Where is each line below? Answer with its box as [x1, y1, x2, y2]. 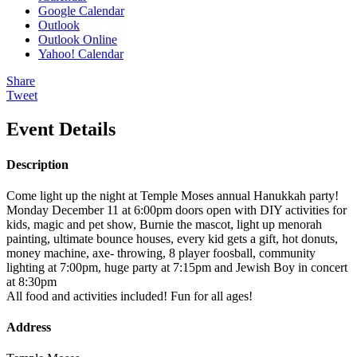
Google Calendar [38, 4, 124, 18]
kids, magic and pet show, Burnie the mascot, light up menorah [6, 217, 322, 231]
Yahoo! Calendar [38, 47, 124, 61]
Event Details [6, 119, 116, 140]
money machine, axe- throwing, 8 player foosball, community [6, 245, 316, 260]
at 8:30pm [6, 274, 57, 288]
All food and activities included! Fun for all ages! [6, 288, 253, 303]
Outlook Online [38, 33, 117, 47]
